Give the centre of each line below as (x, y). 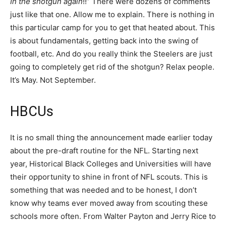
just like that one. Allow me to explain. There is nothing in (112, 15)
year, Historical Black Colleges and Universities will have (111, 164)
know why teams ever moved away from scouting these (109, 203)
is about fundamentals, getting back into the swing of (104, 41)
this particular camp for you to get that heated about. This (112, 28)
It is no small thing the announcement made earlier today (111, 138)
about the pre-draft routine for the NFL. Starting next (104, 151)
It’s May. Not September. (53, 80)
